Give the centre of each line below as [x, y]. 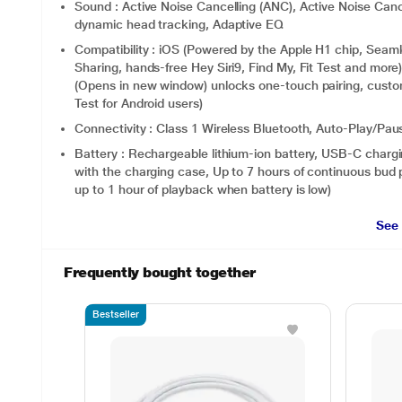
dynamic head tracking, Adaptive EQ [179, 24]
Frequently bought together [160, 272]
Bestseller [116, 315]
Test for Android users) [139, 103]
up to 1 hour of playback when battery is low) [203, 189]
